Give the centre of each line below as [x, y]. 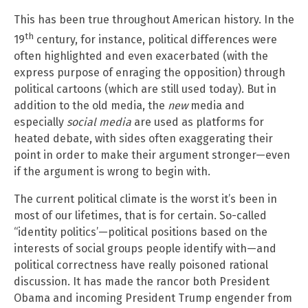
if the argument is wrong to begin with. [112, 172]
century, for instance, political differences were [155, 40]
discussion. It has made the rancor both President [142, 282]
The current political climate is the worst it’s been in [145, 199]
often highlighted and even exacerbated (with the [141, 56]
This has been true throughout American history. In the [154, 19]
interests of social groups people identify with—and [145, 249]
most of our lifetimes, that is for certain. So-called [140, 216]
